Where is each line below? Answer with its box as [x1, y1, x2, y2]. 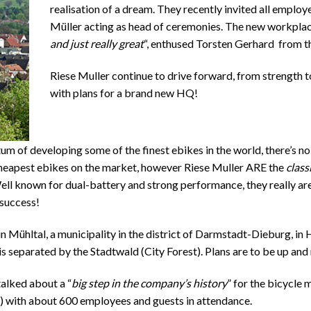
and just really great [50, 37, 144, 51]
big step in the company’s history [72, 276, 227, 290]
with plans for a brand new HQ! [50, 86, 199, 100]
